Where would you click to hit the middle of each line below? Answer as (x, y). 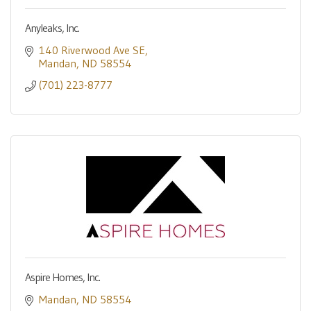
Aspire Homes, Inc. (62, 277)
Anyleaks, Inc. (52, 28)
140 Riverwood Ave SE (92, 50)
